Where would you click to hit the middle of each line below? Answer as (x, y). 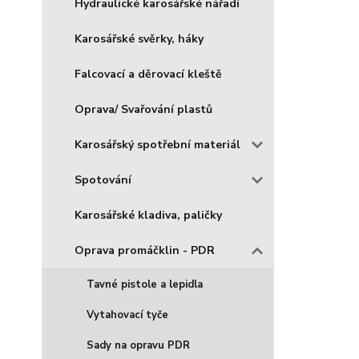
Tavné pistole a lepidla (145, 284)
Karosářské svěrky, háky (139, 39)
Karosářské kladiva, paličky (148, 215)
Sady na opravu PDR (138, 345)
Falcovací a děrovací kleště (148, 74)
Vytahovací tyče (127, 315)
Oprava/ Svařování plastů (143, 109)
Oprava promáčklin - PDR (145, 250)
